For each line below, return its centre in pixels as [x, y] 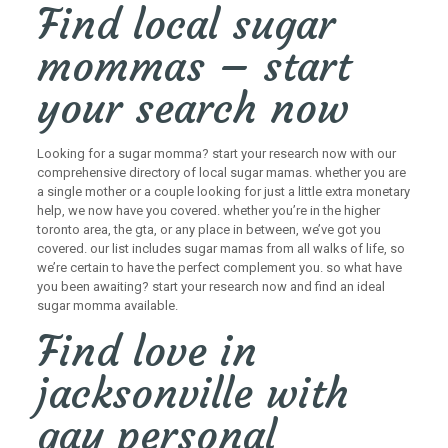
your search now [192, 108]
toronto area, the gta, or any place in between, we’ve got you [208, 229]
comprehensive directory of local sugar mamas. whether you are [221, 172]
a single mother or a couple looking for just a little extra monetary [223, 191]
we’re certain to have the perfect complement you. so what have [219, 267]
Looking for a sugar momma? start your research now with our [216, 153]
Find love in [146, 351]
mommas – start [193, 66]
